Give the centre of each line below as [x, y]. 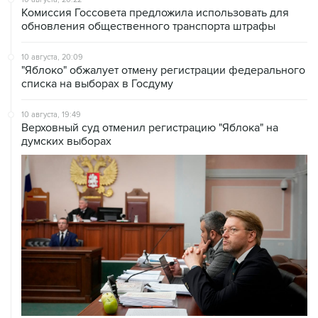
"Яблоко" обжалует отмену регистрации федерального [163, 70]
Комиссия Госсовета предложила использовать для [155, 13]
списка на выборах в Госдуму [97, 84]
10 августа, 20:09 [52, 57]
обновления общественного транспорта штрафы [148, 26]
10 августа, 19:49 [51, 115]
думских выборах [66, 141]
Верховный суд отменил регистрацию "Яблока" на [150, 128]
